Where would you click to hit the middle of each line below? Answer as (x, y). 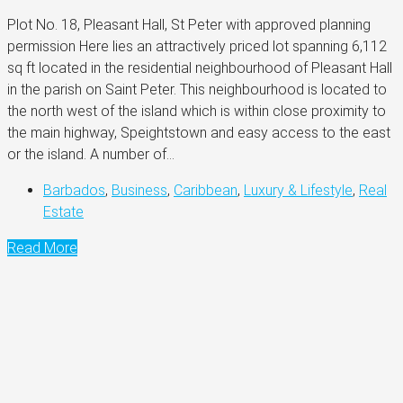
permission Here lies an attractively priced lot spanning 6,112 (197, 46)
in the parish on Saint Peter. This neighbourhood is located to (197, 89)
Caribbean (206, 190)
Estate (63, 211)
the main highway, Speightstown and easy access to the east (199, 132)
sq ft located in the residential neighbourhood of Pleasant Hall (200, 67)
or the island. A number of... (91, 154)
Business (139, 190)
